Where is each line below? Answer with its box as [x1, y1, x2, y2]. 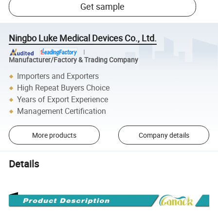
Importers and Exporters [17, 71, 99, 82]
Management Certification [17, 106, 107, 117]
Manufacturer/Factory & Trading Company [9, 55, 139, 64]
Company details [138, 130, 189, 140]
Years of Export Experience [17, 94, 109, 105]
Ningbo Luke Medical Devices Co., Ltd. [9, 32, 157, 44]
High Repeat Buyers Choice [17, 82, 110, 93]
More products [32, 130, 76, 140]
